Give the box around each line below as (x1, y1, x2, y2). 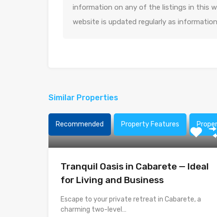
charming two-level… (61, 205, 126, 214)
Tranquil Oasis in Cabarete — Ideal (61, 161, 209, 172)
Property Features (121, 120, 179, 128)
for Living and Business (61, 174, 164, 186)
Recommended (56, 120, 104, 128)
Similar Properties (48, 93, 118, 102)
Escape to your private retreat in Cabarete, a (61, 195, 201, 203)
